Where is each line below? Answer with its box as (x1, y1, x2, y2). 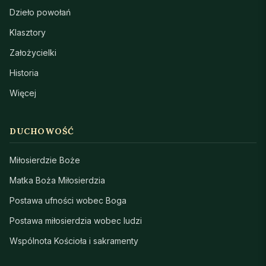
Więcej (9, 87, 36, 98)
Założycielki (9, 47, 56, 58)
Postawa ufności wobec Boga (9, 195, 126, 205)
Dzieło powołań (9, 7, 71, 17)
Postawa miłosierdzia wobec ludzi (9, 215, 142, 226)
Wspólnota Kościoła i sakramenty (9, 235, 138, 246)
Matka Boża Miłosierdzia (9, 175, 105, 185)
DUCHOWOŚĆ (9, 125, 74, 137)
